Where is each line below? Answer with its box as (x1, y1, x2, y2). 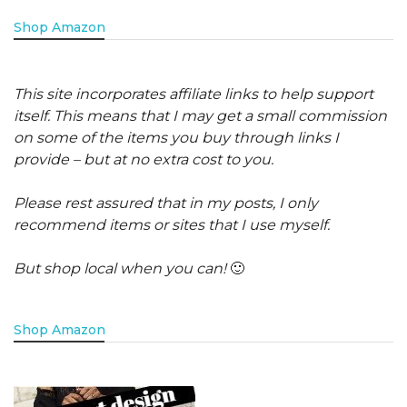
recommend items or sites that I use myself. (14, 215, 330, 233)
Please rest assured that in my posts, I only (14, 194, 318, 212)
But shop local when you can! (14, 259, 230, 277)
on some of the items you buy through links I (14, 128, 339, 146)
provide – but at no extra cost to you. (14, 150, 277, 168)
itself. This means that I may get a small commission (14, 106, 387, 124)
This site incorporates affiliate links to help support (14, 84, 373, 103)
